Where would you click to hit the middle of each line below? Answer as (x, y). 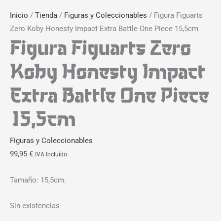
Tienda (46, 16)
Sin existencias (35, 206)
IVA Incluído (51, 155)
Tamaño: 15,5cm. (38, 180)
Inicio (19, 16)
